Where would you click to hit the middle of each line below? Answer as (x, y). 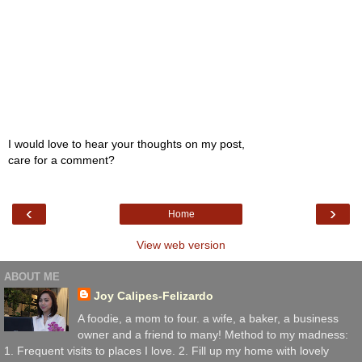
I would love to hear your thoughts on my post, (126, 144)
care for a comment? (61, 160)
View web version (181, 245)
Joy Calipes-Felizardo (153, 296)
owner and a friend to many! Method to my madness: (213, 334)
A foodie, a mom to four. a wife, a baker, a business (208, 318)
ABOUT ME (32, 276)
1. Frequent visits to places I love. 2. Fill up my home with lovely (166, 350)
